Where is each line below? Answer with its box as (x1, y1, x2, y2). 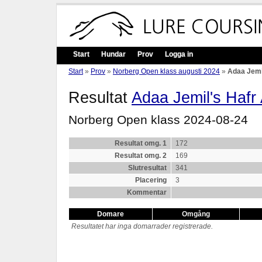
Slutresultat (127, 164, 167, 173)
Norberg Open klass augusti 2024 (113, 67, 220, 75)
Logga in (165, 50, 193, 58)
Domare (97, 210, 124, 219)
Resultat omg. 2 (114, 151, 167, 160)
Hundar (101, 50, 126, 58)
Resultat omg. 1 (114, 139, 167, 148)
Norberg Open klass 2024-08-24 (68, 113, 248, 127)
